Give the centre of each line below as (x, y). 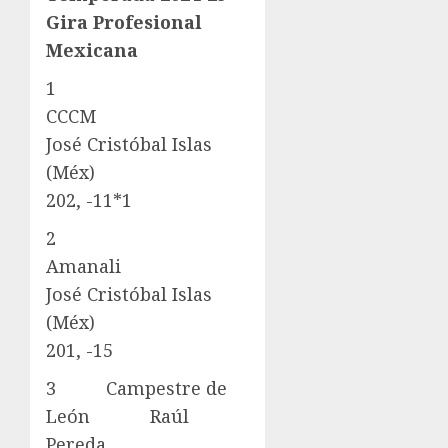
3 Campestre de (136, 388)
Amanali (131, 266)
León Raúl (117, 416)
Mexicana (92, 50)
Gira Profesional (124, 22)
